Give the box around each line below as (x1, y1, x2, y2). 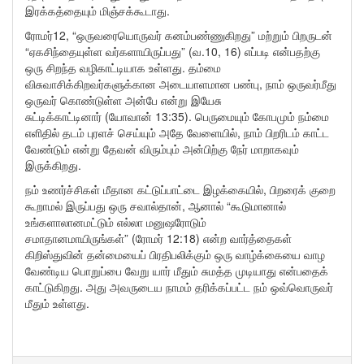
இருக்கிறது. (25, 157, 81, 173)
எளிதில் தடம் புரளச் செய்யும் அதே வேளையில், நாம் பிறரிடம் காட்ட (25, 124, 329, 141)
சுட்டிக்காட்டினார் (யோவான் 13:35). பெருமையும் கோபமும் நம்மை (25, 108, 329, 124)
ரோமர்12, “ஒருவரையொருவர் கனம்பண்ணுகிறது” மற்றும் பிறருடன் (25, 27, 332, 43)
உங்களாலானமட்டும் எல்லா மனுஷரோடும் (25, 214, 206, 230)
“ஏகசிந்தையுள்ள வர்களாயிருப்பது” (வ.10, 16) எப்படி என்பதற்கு (25, 43, 320, 59)
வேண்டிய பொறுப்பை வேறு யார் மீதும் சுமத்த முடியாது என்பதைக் (25, 262, 328, 279)
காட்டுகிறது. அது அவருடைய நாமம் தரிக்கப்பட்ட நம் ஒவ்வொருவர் (25, 279, 333, 295)
